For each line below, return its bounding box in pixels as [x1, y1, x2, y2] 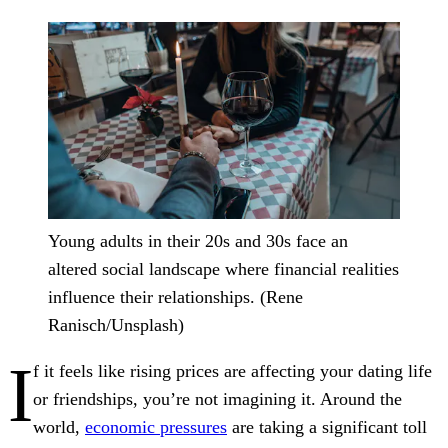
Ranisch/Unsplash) [48, 315, 184, 336]
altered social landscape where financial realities [48, 259, 399, 280]
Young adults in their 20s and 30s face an [48, 231, 348, 252]
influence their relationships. [48, 287, 255, 308]
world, [33, 417, 85, 438]
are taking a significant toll [227, 417, 427, 438]
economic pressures [85, 417, 227, 438]
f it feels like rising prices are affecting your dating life [33, 361, 432, 382]
